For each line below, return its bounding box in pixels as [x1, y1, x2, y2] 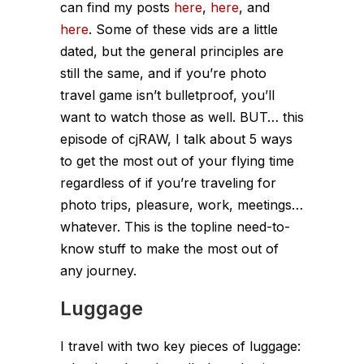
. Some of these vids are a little [89, 20, 278, 37]
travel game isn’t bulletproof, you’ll [60, 86, 275, 103]
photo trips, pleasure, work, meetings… [60, 196, 303, 213]
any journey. [60, 262, 136, 279]
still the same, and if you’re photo [60, 64, 266, 81]
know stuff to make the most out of [60, 240, 279, 257]
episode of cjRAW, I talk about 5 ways [60, 130, 292, 147]
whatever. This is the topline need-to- [60, 218, 290, 235]
